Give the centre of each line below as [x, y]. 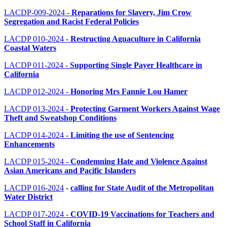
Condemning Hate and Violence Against [139, 162]
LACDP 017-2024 [34, 214]
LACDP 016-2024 [34, 188]
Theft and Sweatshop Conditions [60, 118]
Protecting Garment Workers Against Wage [145, 109]
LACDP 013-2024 [34, 109]
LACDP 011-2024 [34, 65]
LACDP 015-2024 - [37, 162]
